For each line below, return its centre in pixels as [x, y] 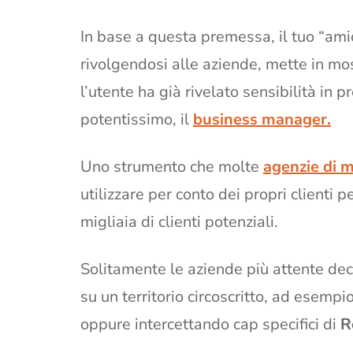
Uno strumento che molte [172, 166]
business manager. [262, 119]
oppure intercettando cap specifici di [210, 324]
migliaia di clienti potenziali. [179, 221]
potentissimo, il [137, 119]
